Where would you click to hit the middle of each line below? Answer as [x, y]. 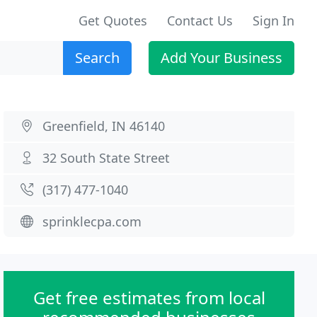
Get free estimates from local [149, 298]
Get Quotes [113, 21]
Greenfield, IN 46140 [104, 126]
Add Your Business [221, 58]
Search [97, 58]
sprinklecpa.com [92, 221]
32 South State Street [106, 158]
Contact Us [200, 21]
